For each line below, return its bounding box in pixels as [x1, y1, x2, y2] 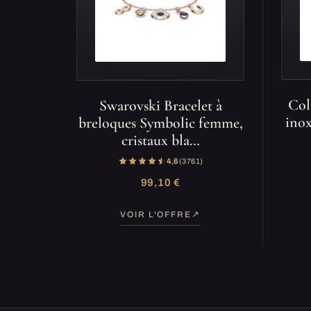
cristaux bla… [121, 131, 200, 149]
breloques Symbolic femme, [78, 114, 243, 132]
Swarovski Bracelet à [99, 96, 222, 115]
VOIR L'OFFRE [120, 210, 192, 219]
